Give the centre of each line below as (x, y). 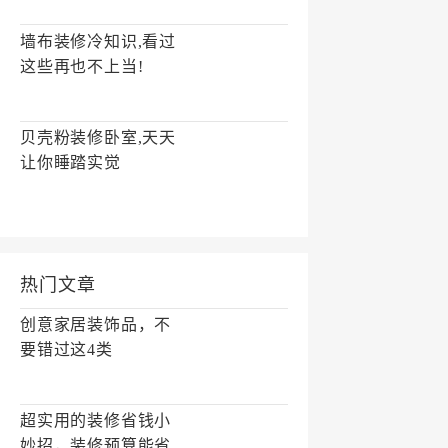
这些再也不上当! (82, 66)
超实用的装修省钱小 (96, 421)
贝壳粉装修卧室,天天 (98, 137)
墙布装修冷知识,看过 (98, 41)
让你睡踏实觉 (70, 162)
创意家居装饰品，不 (96, 325)
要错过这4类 (66, 350)
